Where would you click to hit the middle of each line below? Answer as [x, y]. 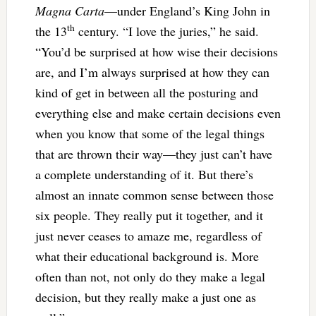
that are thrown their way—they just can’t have [153, 154]
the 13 [51, 31]
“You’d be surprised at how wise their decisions [156, 52]
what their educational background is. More [147, 256]
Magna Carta [69, 11]
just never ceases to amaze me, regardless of [148, 236]
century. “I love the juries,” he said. [166, 31]
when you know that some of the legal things [150, 134]
